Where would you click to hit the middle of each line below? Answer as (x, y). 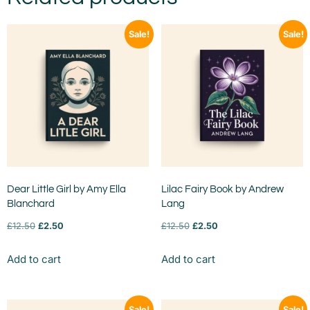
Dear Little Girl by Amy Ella (66, 190)
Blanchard (31, 204)
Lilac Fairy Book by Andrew (222, 190)
